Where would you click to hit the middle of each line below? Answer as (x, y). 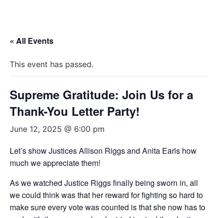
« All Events (32, 41)
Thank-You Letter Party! (75, 111)
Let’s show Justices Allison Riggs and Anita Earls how (103, 151)
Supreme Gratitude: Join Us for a (101, 94)
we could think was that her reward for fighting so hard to (106, 195)
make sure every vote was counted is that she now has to (108, 207)
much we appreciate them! (55, 163)
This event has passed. (52, 64)
